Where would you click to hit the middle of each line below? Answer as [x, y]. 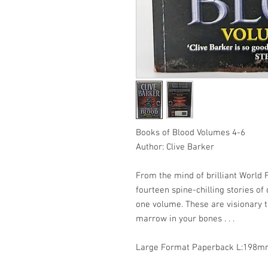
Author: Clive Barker [175, 147]
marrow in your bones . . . [185, 219]
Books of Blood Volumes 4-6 [191, 133]
